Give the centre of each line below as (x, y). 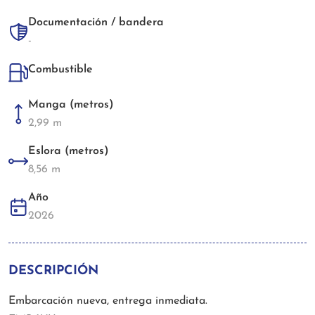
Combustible (60, 69)
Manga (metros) (71, 105)
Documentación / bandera (96, 23)
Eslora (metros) (69, 152)
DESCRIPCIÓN (53, 271)
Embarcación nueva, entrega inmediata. (108, 301)
